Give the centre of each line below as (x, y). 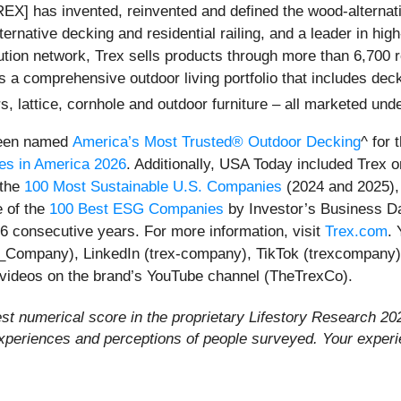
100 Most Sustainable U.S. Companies (153, 186)
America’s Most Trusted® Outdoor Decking (217, 141)
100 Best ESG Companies (137, 209)
